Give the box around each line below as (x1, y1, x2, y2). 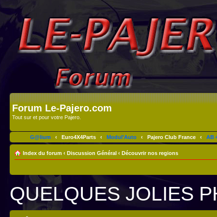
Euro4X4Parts (61, 134, 96, 140)
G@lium (30, 134, 51, 140)
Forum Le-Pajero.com (12, 103, 112, 113)
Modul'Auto (106, 134, 137, 140)
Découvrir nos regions (122, 150, 178, 156)
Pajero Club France (147, 134, 196, 140)
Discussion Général (67, 150, 117, 156)
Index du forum (23, 150, 62, 156)
